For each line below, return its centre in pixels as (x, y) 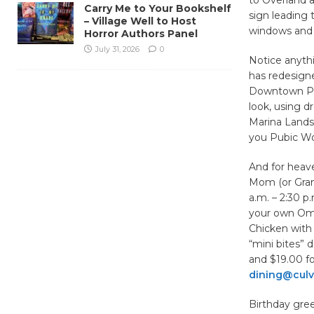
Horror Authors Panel (141, 33)
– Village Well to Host (140, 21)
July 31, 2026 (117, 49)
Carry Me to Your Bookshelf (158, 8)
